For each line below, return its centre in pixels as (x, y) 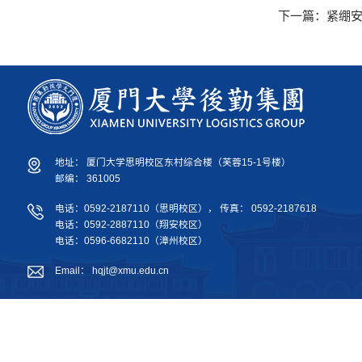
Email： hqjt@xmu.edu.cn (112, 270)
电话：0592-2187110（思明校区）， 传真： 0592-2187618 (185, 208)
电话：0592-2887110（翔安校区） (131, 225)
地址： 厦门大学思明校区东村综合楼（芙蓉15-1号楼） (173, 162)
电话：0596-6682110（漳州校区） (131, 241)
